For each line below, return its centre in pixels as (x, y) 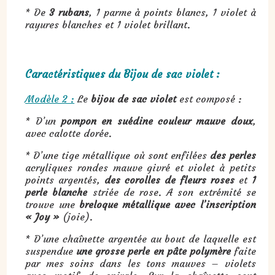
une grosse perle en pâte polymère (153, 251)
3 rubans (67, 12)
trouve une (52, 204)
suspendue (51, 251)
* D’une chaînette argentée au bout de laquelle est (141, 238)
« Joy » (43, 216)
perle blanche (56, 192)
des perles (233, 155)
